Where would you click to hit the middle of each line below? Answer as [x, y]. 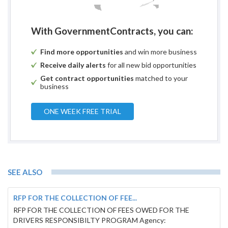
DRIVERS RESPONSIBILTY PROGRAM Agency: [90, 220]
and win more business [160, 52]
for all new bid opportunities [151, 65]
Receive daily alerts [73, 65]
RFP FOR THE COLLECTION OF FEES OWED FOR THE [101, 210]
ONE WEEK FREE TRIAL [82, 111]
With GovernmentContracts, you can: [112, 31]
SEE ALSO [25, 172]
